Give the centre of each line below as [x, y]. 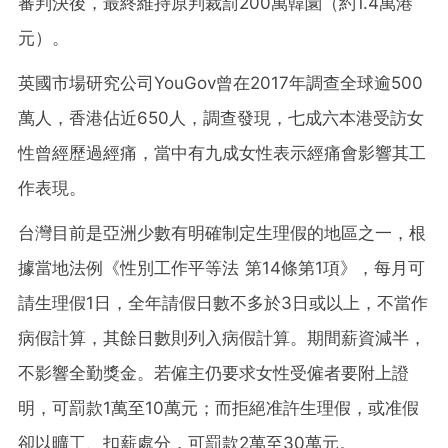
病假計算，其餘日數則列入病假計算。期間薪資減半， [222, 337]
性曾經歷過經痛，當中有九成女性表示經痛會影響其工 [222, 152]
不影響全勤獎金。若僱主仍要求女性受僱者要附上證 [213, 372]
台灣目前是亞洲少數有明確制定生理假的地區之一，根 [222, 232]
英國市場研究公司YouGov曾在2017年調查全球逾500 [220, 82]
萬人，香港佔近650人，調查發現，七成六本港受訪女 [221, 117]
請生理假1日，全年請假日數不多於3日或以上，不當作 [223, 302]
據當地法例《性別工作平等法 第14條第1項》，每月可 [221, 267]
